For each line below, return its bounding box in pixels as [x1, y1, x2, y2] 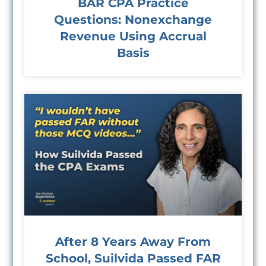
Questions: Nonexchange [54, 12, 212, 27]
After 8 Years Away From [55, 234, 211, 249]
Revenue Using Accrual [59, 29, 207, 44]
